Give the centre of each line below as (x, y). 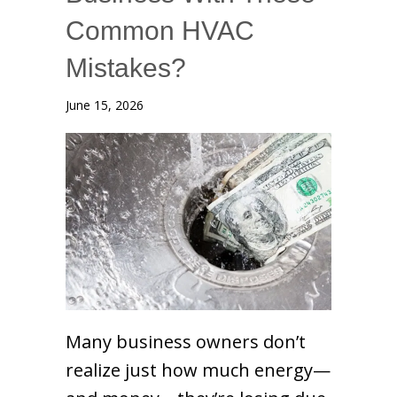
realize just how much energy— (198, 370)
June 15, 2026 (105, 105)
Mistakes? (126, 67)
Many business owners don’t (186, 341)
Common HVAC (160, 30)
